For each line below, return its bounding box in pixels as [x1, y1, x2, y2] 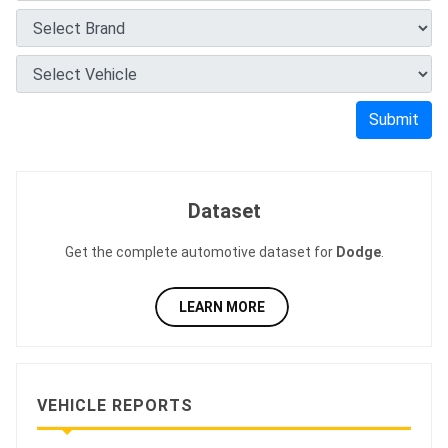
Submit [369, 110, 419, 130]
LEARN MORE [178, 299, 265, 316]
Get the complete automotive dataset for [64, 244, 336, 261]
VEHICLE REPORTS [37, 396, 193, 416]
